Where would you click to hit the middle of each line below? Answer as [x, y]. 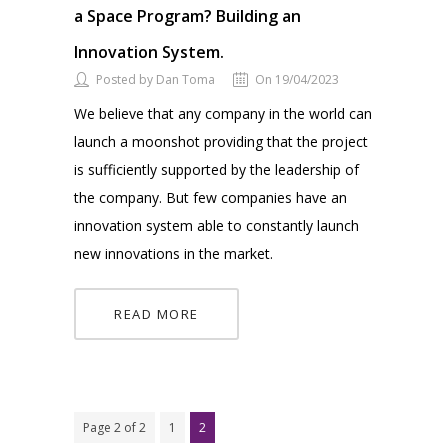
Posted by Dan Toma [155, 80]
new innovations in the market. [173, 254]
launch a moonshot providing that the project [221, 142]
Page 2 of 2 [114, 428]
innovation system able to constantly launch [216, 226]
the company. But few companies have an [210, 198]
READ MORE [156, 314]
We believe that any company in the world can [223, 114]
